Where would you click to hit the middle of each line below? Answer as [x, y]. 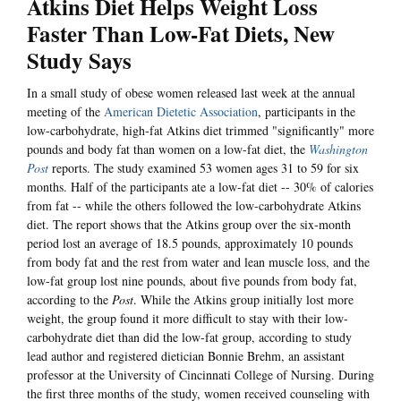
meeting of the [65, 112]
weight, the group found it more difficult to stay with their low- [188, 319]
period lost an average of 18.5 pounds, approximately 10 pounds [190, 243]
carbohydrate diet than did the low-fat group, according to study [189, 337]
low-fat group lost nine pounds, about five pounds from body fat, [192, 281]
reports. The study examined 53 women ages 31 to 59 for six [204, 168]
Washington [338, 149]
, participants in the [307, 112]
